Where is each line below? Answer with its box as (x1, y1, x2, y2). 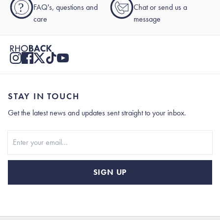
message (134, 13, 161, 24)
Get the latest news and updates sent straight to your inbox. (8, 107, 186, 118)
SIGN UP (93, 166, 127, 177)
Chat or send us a (134, 1, 187, 12)
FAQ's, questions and (33, 1, 98, 12)
